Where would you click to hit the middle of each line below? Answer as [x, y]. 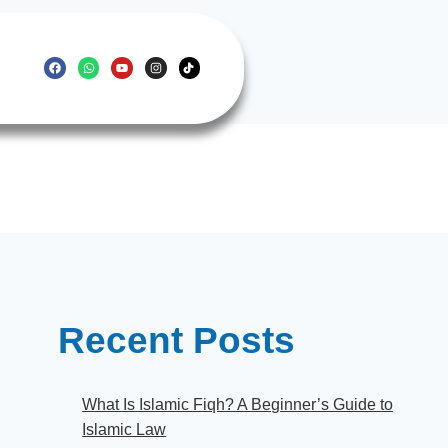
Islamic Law [124, 429]
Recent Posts [177, 340]
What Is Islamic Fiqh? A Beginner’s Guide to [238, 404]
